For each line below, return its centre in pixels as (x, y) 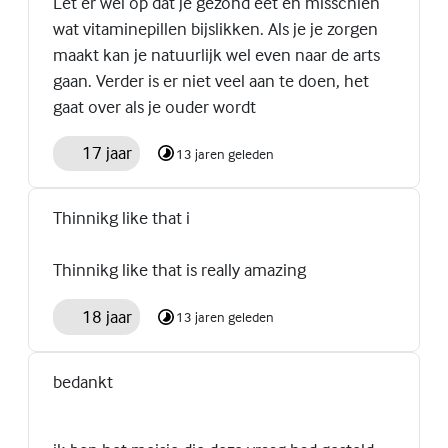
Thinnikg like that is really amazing (179, 270)
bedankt (83, 381)
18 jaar (106, 316)
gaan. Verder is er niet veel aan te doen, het (211, 80)
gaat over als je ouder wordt (154, 106)
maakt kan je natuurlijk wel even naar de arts (216, 54)
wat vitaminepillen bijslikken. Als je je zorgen (215, 28)
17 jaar (106, 153)
